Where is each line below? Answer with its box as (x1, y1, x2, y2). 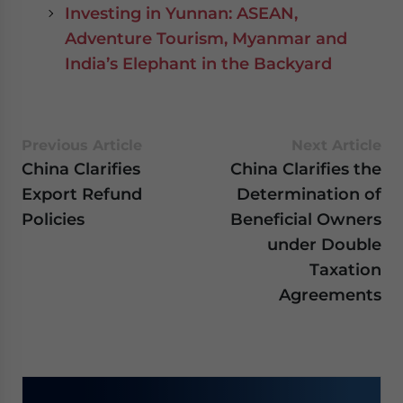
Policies (22, 210, 85, 228)
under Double (267, 235, 381, 254)
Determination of (237, 184, 381, 203)
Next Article (291, 137, 381, 154)
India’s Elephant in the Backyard (65, 54, 332, 73)
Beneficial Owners (230, 210, 381, 228)
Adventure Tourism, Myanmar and (65, 29, 347, 48)
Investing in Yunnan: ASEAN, (65, 4, 298, 22)
